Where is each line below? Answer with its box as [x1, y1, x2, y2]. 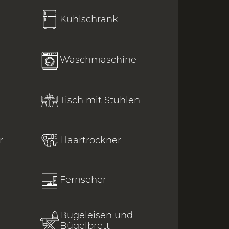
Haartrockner [60, 134, 121, 146]
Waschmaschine [60, 54, 136, 66]
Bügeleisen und [60, 210, 133, 221]
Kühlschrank [60, 13, 118, 25]
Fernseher [60, 174, 106, 186]
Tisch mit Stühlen [60, 94, 140, 106]
